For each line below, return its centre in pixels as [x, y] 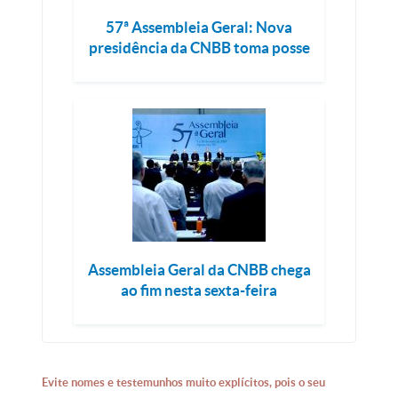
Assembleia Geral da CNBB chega [199, 270]
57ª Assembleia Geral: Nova [199, 27]
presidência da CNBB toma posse [199, 48]
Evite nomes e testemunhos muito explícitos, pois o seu [184, 382]
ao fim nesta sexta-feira [199, 290]
